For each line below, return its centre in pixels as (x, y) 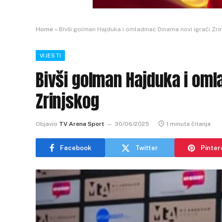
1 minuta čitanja (189, 124)
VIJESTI (51, 55)
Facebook (76, 148)
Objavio (47, 124)
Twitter (147, 148)
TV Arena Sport (82, 124)
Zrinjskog (67, 101)
